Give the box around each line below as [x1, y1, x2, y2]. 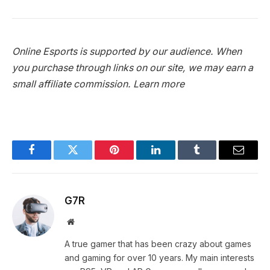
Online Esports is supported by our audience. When [12, 46, 242, 58]
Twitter [72, 153, 104, 165]
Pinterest [113, 153, 152, 165]
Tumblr [196, 153, 228, 165]
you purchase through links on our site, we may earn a [12, 62, 253, 74]
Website [74, 216, 101, 225]
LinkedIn [154, 153, 195, 165]
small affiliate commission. [12, 78, 133, 90]
